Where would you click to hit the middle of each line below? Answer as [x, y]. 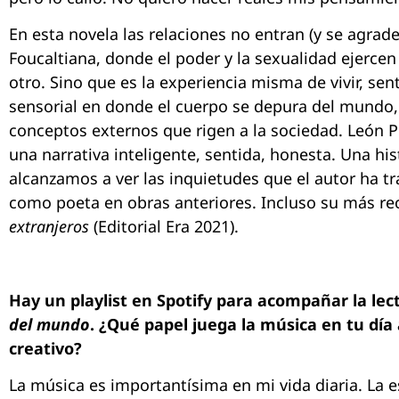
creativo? [45, 348]
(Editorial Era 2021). [164, 227]
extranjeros [49, 227]
